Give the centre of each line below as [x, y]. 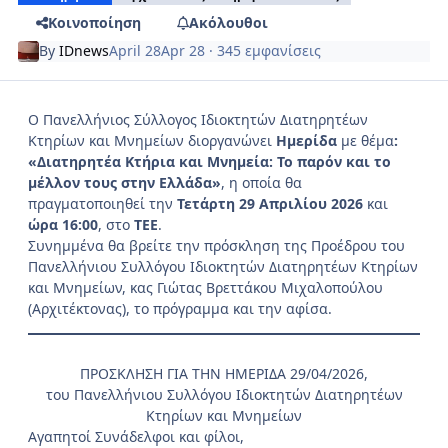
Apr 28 [183, 51]
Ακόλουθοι [228, 22]
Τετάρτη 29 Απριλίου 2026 [272, 203]
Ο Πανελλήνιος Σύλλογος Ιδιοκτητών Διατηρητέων [198, 119]
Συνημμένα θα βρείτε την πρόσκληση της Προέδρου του [216, 245]
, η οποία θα [261, 182]
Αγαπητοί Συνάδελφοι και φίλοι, [136, 436]
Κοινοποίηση [94, 22]
